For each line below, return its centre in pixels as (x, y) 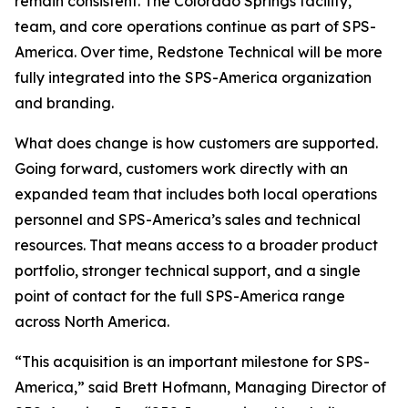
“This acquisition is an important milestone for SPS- (192, 362)
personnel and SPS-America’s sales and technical (188, 220)
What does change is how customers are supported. (196, 143)
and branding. (64, 103)
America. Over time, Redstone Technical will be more (199, 52)
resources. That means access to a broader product (196, 245)
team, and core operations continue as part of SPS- (195, 27)
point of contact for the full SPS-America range (180, 296)
